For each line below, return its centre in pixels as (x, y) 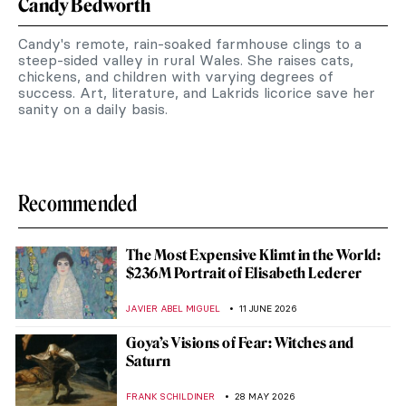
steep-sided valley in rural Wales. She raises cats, (186, 60)
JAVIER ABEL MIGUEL (173, 309)
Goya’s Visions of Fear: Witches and (240, 343)
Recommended (78, 204)
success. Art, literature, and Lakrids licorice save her (197, 93)
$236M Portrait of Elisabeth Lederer (244, 274)
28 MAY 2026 (265, 397)
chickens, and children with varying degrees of (176, 77)
